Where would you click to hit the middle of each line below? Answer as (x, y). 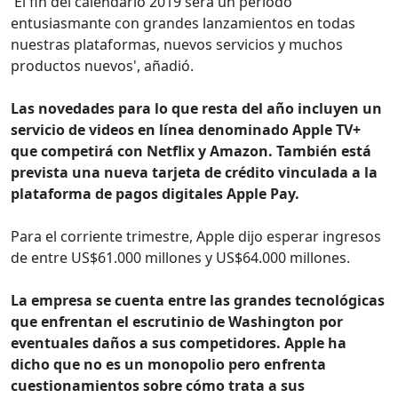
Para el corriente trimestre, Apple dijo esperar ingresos (196, 236)
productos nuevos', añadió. (102, 65)
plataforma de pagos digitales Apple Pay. (155, 193)
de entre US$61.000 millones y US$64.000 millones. (180, 257)
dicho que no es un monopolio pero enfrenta (168, 364)
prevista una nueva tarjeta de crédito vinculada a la (194, 172)
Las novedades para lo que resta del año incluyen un (196, 108)
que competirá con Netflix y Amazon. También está (191, 151)
